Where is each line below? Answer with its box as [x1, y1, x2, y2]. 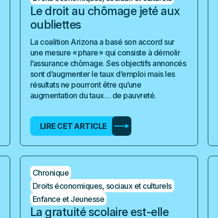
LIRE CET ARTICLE [39, 121, 107, 131]
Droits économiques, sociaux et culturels [32, 181, 172, 191]
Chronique [32, 167, 69, 178]
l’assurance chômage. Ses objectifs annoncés [30, 58, 186, 68]
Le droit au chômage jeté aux [30, 4, 180, 18]
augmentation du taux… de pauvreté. [30, 91, 156, 100]
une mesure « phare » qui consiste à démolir [30, 48, 181, 57]
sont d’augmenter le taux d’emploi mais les [30, 69, 175, 79]
